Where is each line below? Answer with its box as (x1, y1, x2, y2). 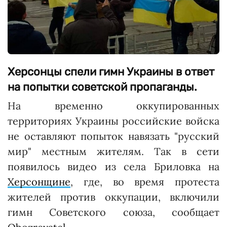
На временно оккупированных (8, 99, 219, 112)
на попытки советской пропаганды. (8, 80, 197, 94)
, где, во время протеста (70, 175, 219, 188)
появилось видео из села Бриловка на (8, 160, 219, 173)
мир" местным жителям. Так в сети (8, 145, 219, 158)
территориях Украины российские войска (8, 115, 219, 128)
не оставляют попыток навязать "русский (8, 130, 219, 143)
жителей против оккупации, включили (8, 191, 219, 204)
